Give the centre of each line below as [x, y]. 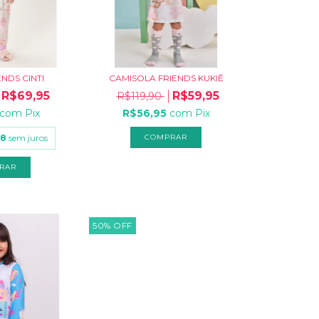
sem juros [28, 138]
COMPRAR [166, 137]
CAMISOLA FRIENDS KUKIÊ [166, 78]
